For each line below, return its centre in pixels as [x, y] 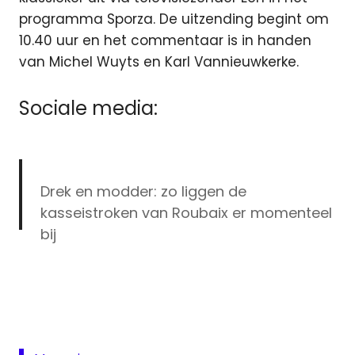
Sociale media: [88, 108]
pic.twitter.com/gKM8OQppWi [144, 319]
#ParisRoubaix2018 [214, 298]
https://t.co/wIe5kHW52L [162, 277]
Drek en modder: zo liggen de [143, 191]
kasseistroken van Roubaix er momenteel [186, 212]
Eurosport [51, 262]
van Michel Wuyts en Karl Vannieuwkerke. [159, 62]
